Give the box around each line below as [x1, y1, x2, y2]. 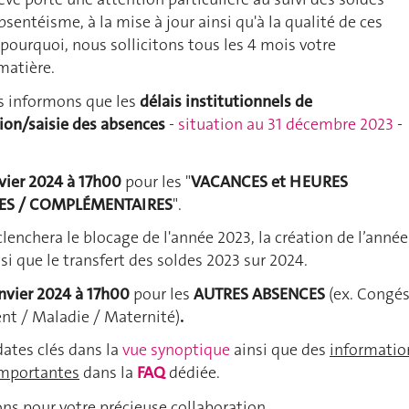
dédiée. [169, 362, 220, 384]
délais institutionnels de [140, 90, 312, 113]
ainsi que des [230, 339, 330, 362]
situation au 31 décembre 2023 [178, 113, 393, 136]
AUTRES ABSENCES [194, 283, 325, 306]
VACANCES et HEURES [191, 170, 348, 193]
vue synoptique [122, 339, 230, 362]
